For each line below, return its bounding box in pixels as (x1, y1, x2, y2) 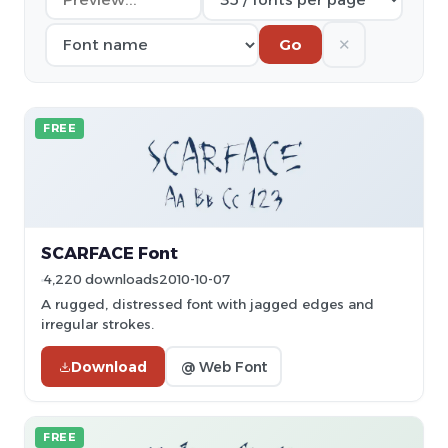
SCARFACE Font (41, 243, 178, 263)
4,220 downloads (44, 272, 159, 287)
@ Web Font (180, 357, 267, 376)
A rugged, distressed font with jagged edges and (41, 296, 374, 312)
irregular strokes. (41, 316, 154, 332)
